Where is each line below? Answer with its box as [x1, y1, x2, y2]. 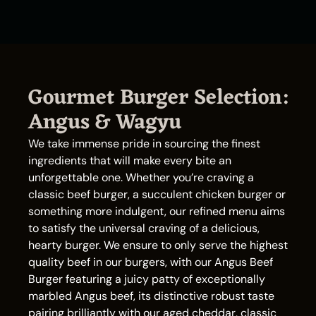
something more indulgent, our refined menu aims [28, 204, 285, 219]
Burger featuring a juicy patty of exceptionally [28, 272, 265, 286]
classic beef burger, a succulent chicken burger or [28, 187, 286, 202]
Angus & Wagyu [28, 104, 181, 142]
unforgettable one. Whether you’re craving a [28, 170, 254, 185]
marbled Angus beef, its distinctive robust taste [28, 288, 274, 303]
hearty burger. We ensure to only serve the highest [28, 238, 288, 253]
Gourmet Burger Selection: [28, 80, 288, 117]
